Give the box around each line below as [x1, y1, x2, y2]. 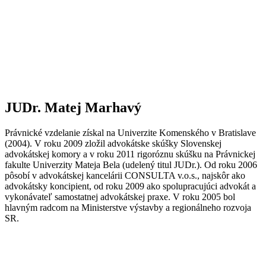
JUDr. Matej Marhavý [5, 99, 141, 115]
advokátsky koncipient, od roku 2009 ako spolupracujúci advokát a [5, 180, 256, 191]
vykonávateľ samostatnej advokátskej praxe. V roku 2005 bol [5, 191, 235, 202]
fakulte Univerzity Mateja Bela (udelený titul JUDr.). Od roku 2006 [5, 159, 257, 170]
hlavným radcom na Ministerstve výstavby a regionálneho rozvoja [5, 202, 251, 213]
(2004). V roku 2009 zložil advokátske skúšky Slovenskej [5, 138, 221, 148]
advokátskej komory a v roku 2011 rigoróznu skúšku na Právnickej [5, 148, 255, 159]
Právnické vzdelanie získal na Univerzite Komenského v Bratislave [5, 127, 256, 138]
